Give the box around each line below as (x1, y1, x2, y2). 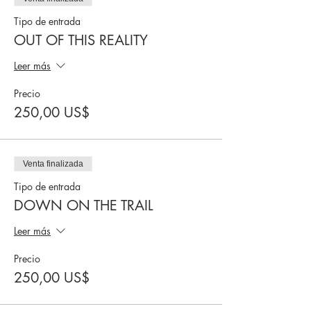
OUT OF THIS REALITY (14, 31, 148, 49)
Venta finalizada (23, 159, 83, 169)
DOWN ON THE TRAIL (14, 196, 153, 215)
